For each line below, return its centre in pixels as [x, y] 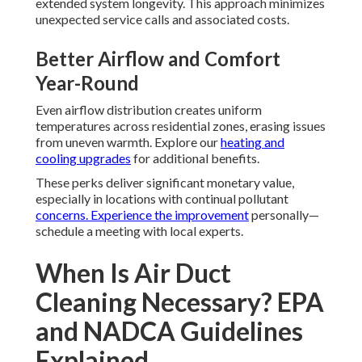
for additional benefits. [195, 158]
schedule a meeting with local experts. [139, 231]
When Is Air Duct [133, 273]
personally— [284, 215]
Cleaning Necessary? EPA [180, 302]
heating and [253, 142]
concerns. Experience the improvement [142, 215]
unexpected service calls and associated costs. [162, 19]
